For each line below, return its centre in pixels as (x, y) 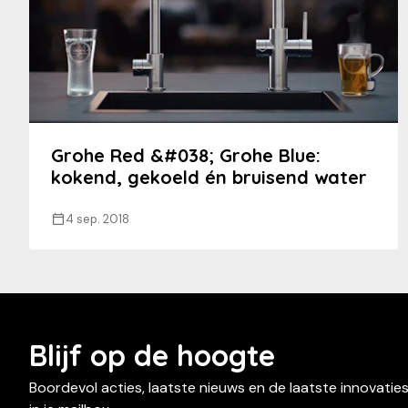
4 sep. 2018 (97, 219)
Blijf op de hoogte (152, 356)
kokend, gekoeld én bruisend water (209, 178)
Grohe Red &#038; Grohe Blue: (186, 156)
